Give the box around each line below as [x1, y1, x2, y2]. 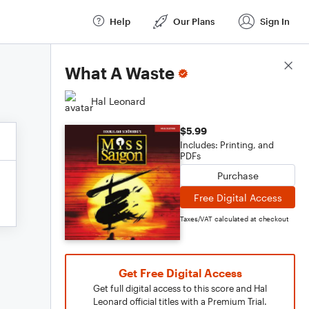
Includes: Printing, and [180, 139, 274, 150]
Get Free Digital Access [118, 266, 242, 279]
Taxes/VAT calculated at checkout [180, 215, 289, 223]
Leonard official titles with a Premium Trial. [93, 296, 267, 307]
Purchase [217, 169, 259, 181]
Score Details [234, 60, 295, 72]
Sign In [260, 15, 290, 27]
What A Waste [65, 63, 175, 83]
